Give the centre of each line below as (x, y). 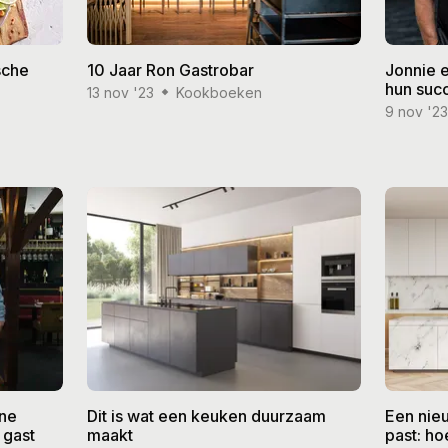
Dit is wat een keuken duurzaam (206, 416)
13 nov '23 (120, 92)
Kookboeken (218, 92)
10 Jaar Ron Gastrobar (170, 69)
